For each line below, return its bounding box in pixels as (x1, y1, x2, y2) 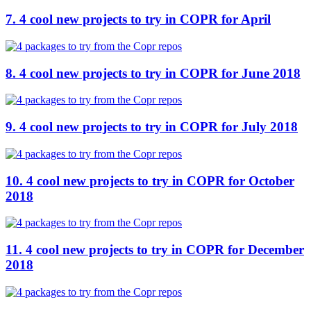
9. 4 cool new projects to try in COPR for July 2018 (6, 119, 298, 135)
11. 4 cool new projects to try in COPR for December (6, 242, 304, 257)
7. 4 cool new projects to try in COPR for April (6, 12, 271, 27)
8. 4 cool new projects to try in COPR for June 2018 (6, 65, 301, 81)
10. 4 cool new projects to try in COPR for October (6, 173, 294, 188)
